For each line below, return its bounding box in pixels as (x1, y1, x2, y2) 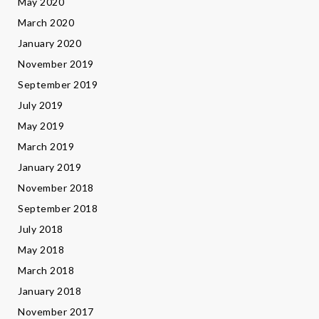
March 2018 (18, 264, 74, 277)
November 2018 (18, 182, 94, 194)
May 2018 (18, 244, 64, 256)
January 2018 (18, 285, 81, 298)
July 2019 (18, 99, 63, 112)
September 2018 (18, 202, 98, 215)
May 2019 (18, 120, 64, 132)
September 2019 (18, 78, 98, 91)
